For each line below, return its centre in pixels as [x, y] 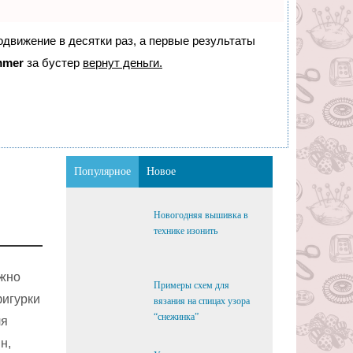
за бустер [53, 63]
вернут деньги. [123, 63]
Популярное [102, 171]
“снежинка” [176, 317]
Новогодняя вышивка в [201, 215]
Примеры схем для [191, 285]
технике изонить [185, 231]
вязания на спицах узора [201, 301]
